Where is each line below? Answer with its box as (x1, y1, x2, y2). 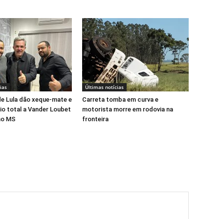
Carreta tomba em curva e (82, 96, 158, 103)
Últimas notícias (85, 84, 124, 90)
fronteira (82, 115, 109, 123)
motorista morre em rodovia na (82, 106, 173, 113)
